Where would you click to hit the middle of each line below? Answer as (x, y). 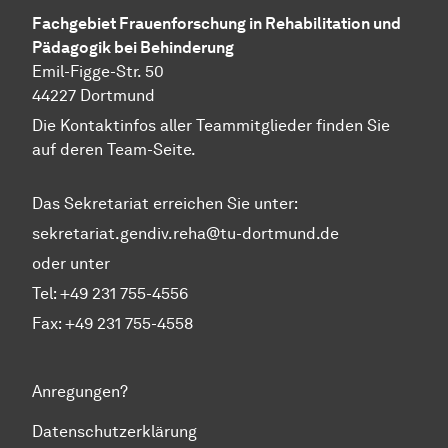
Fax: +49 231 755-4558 (112, 324)
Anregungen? (80, 392)
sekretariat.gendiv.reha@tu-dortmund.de (185, 234)
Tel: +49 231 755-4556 (110, 294)
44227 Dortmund (93, 96)
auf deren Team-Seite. (114, 150)
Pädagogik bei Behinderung (133, 48)
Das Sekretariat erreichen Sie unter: (165, 204)
